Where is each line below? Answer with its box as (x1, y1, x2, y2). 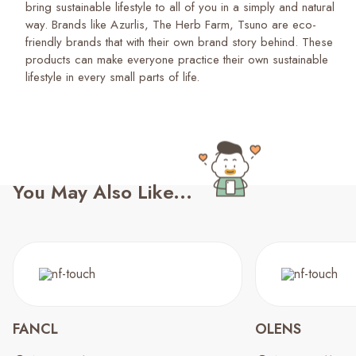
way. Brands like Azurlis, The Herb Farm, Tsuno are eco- (25, 16, 316, 33)
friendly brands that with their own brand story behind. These (25, 33, 333, 51)
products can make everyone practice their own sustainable (25, 51, 328, 68)
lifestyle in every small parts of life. (25, 68, 199, 86)
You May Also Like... (13, 178, 192, 206)
